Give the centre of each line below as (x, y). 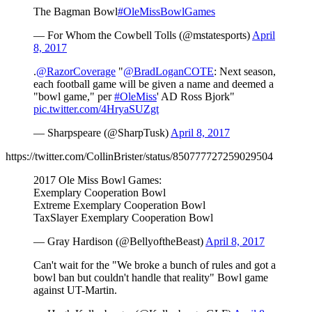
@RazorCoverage (76, 71)
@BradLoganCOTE (169, 71)
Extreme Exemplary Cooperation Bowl (119, 205)
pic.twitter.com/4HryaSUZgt (96, 109)
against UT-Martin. (75, 290)
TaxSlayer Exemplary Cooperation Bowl (123, 217)
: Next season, (245, 71)
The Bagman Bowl (76, 11)
